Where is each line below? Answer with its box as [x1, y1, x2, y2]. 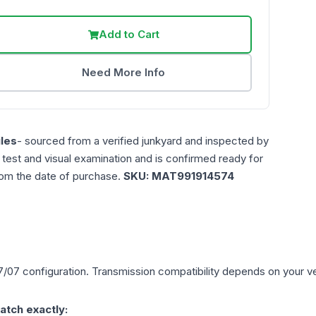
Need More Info [82, 66, 166, 80]
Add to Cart [98, 28, 159, 42]
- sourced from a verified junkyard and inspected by [17, 134, 269, 148]
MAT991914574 [152, 169, 234, 183]
